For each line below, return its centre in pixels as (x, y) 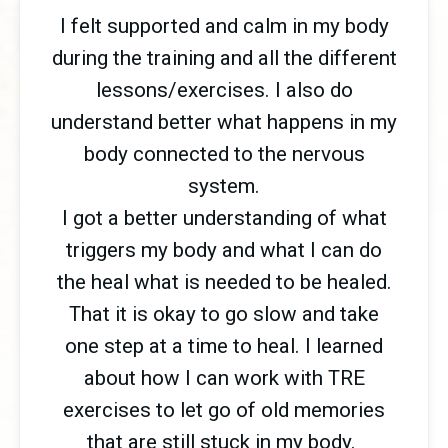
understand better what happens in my (224, 121)
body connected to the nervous (224, 153)
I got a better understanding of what (224, 217)
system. (224, 185)
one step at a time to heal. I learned (224, 345)
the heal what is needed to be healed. (224, 281)
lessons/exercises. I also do (224, 89)
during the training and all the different (224, 57)
